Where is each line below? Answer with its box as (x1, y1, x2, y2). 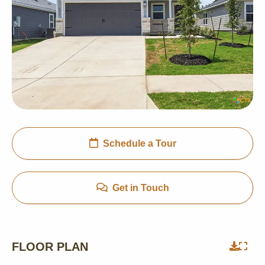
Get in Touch (112, 183, 169, 193)
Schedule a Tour (102, 138, 176, 148)
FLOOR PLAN (12, 240, 88, 253)
